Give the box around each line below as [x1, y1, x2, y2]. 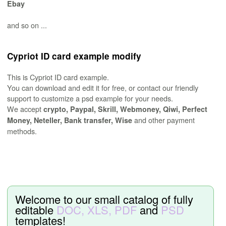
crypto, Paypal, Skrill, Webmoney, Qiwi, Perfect [43, 104, 208, 115]
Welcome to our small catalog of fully [15, 191, 194, 207]
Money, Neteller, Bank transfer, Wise [7, 115, 133, 126]
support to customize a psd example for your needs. [7, 93, 174, 104]
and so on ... [7, 20, 47, 31]
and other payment [132, 115, 195, 126]
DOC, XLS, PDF [56, 202, 137, 218]
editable [15, 202, 57, 218]
